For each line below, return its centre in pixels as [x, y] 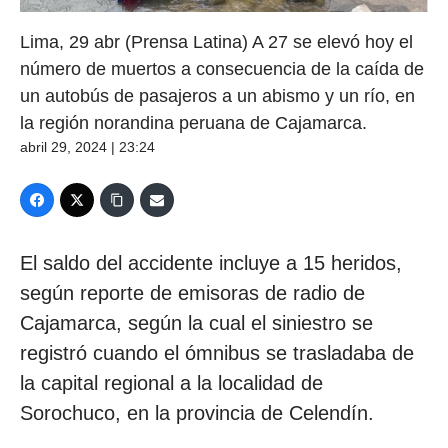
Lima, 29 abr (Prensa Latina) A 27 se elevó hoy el [216, 41]
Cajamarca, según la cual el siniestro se [196, 322]
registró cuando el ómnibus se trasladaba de [217, 352]
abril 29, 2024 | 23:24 [87, 146]
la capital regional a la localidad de [171, 382]
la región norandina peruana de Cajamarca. [193, 122]
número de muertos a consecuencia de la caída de [222, 68]
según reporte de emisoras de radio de [192, 292]
